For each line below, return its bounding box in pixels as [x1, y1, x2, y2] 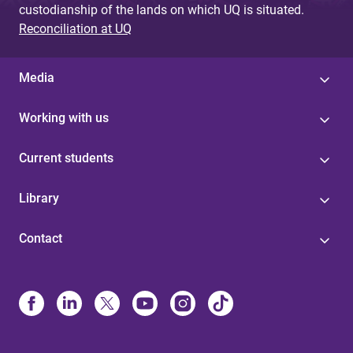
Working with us [19, 110, 109, 125]
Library [19, 190, 59, 206]
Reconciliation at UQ [19, 20, 132, 36]
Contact [19, 230, 62, 246]
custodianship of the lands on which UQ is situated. [19, 2, 304, 17]
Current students [19, 150, 113, 165]
